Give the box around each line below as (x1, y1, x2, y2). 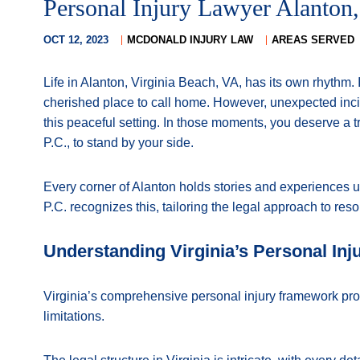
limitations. (43, 309, 104, 323)
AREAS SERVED (272, 34, 354, 46)
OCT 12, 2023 (43, 34, 112, 46)
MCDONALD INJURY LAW (127, 34, 253, 46)
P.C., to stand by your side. (43, 136, 194, 149)
